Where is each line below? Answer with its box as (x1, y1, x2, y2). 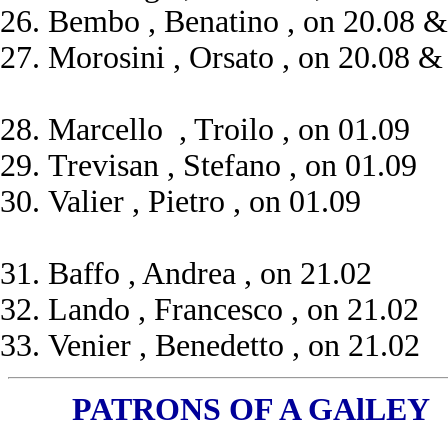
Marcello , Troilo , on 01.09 (48, 112, 410, 147)
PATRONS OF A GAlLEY (8, 392, 430, 427)
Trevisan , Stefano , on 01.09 (48, 148, 417, 183)
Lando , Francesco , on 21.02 (48, 292, 419, 327)
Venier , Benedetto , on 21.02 (48, 328, 420, 363)
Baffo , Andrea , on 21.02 (48, 256, 372, 291)
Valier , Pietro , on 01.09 (48, 184, 361, 219)
